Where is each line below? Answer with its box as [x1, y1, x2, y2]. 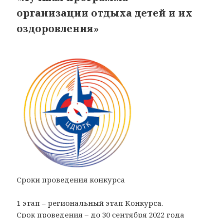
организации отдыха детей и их [17, 6, 193, 19]
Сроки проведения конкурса [17, 174, 126, 184]
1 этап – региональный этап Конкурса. [17, 198, 163, 208]
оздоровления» [17, 21, 99, 35]
